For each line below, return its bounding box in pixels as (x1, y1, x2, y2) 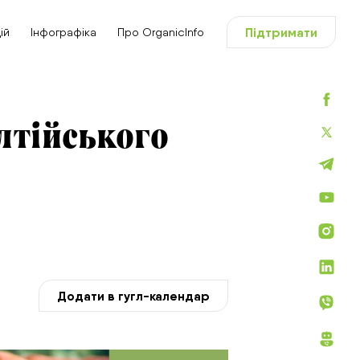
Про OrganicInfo (117, 26, 204, 39)
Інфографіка (31, 26, 96, 39)
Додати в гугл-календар (57, 287, 210, 304)
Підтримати (245, 24, 317, 40)
